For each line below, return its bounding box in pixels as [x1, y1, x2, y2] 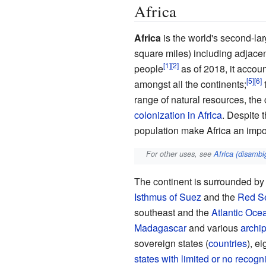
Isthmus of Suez [134, 190, 201, 204]
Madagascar [134, 221, 186, 235]
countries [208, 236, 247, 251]
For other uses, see [146, 148, 214, 159]
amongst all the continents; [134, 77, 246, 91]
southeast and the [134, 205, 211, 220]
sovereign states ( [134, 236, 208, 251]
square [134, 46, 163, 60]
